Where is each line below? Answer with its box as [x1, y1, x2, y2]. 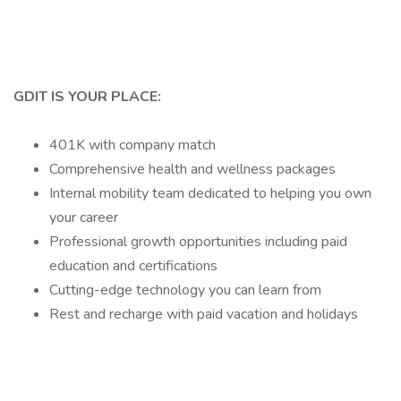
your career [49, 208, 118, 227]
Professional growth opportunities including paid [49, 232, 347, 252]
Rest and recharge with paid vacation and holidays [49, 304, 358, 324]
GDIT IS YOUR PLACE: [13, 87, 161, 107]
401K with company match [49, 135, 216, 155]
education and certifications [49, 256, 218, 276]
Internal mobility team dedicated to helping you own [49, 183, 371, 203]
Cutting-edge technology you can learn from [49, 280, 321, 300]
